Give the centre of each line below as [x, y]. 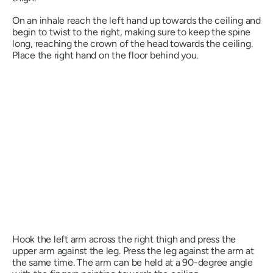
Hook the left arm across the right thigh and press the [124, 239]
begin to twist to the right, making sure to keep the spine [132, 32]
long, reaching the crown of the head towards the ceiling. [133, 44]
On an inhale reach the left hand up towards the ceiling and [136, 21]
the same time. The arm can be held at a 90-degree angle [133, 263]
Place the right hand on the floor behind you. [105, 55]
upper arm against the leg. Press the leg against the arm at [133, 251]
